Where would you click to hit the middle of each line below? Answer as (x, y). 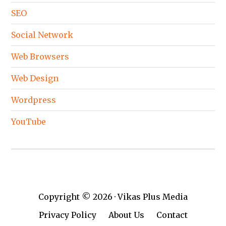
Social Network (42, 35)
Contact (172, 215)
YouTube (29, 122)
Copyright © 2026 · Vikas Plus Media (113, 197)
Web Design (35, 78)
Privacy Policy (67, 215)
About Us (126, 215)
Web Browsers (40, 57)
